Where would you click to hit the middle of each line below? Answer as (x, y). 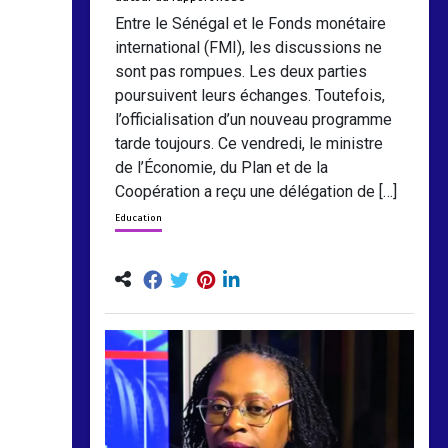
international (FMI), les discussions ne (249, 48)
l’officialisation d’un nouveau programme (254, 120)
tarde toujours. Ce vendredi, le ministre (249, 144)
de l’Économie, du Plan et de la (222, 168)
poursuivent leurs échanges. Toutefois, (250, 96)
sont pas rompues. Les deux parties (241, 72)
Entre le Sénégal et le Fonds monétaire (251, 24)
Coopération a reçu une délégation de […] (256, 192)
